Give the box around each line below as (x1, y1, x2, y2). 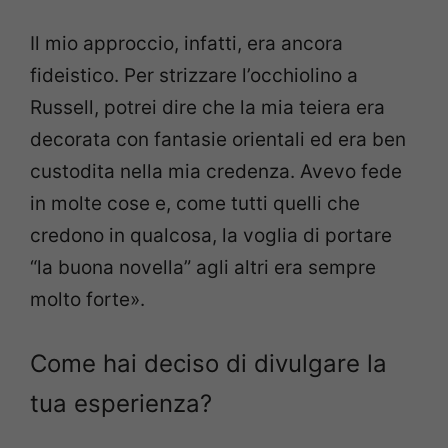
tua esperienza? (30, 389, 212, 419)
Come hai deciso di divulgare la (30, 349, 387, 379)
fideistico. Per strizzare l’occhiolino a (30, 63, 358, 87)
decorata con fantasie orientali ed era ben (30, 127, 406, 151)
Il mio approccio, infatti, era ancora (30, 31, 343, 55)
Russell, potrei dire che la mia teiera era (30, 95, 385, 119)
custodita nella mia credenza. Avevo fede (30, 159, 402, 183)
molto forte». (30, 287, 145, 311)
